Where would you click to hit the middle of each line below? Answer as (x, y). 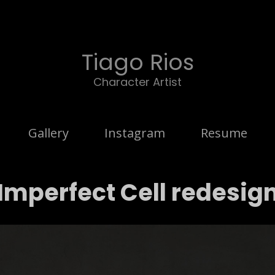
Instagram (134, 133)
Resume (224, 133)
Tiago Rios (137, 62)
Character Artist (137, 82)
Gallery (48, 133)
